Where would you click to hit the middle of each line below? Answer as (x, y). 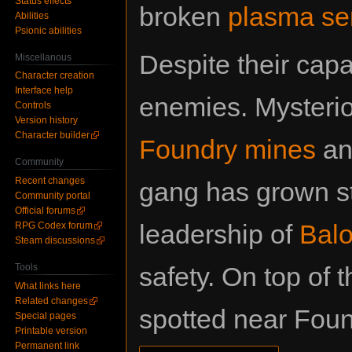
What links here (48, 286)
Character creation (55, 76)
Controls (33, 106)
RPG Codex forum (54, 226)
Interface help (44, 91)
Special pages (46, 315)
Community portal (53, 196)
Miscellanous (44, 57)
